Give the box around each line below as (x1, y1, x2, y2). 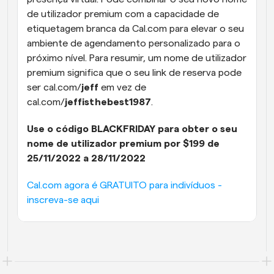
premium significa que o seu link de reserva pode (27, 68, 242, 78)
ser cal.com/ (27, 83, 81, 93)
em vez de (101, 83, 146, 93)
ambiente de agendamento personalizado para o (27, 39, 240, 49)
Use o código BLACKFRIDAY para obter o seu (27, 124, 237, 135)
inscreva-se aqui (27, 195, 99, 206)
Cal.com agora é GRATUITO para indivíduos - (27, 180, 222, 191)
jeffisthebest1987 (65, 97, 151, 108)
